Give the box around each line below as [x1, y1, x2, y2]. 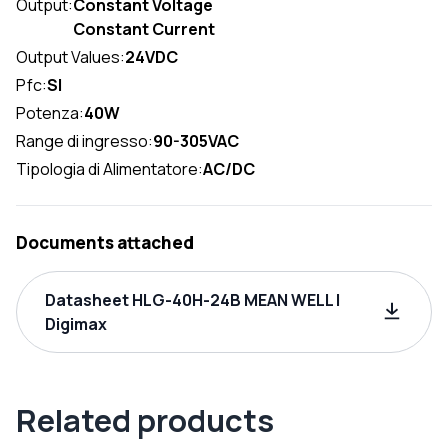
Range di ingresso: [16, 129, 153, 152]
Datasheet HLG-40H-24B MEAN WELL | [45, 288, 340, 311]
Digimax [45, 312, 107, 335]
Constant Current [73, 17, 215, 40]
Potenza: [16, 101, 84, 124]
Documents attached [16, 230, 194, 254]
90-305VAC [153, 129, 239, 152]
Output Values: [16, 45, 125, 68]
